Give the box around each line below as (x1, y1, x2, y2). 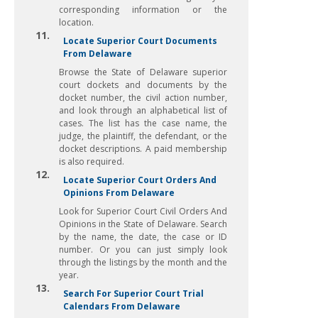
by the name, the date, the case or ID (59, 231, 228, 243)
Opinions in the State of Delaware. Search (59, 218, 228, 230)
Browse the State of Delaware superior (59, 66, 228, 78)
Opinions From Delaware (63, 187, 175, 199)
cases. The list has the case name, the (59, 117, 228, 129)
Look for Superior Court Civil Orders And (59, 205, 228, 217)
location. (59, 16, 94, 28)
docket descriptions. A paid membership (59, 143, 228, 155)
